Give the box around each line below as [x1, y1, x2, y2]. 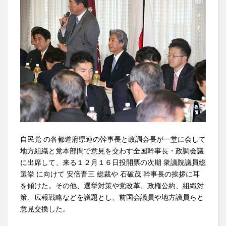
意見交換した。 [20, 204, 70, 213]
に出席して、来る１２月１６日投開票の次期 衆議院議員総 [20, 158, 206, 166]
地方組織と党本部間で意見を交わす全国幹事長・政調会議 [20, 146, 204, 155]
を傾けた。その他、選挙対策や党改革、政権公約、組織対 [20, 181, 204, 190]
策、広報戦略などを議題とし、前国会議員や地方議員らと [20, 193, 204, 201]
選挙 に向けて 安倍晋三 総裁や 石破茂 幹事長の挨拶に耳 [20, 169, 200, 178]
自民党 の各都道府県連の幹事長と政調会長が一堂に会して [20, 135, 206, 143]
